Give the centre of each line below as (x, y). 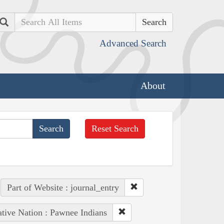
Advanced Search (133, 43)
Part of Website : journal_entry (63, 187)
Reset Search (115, 128)
